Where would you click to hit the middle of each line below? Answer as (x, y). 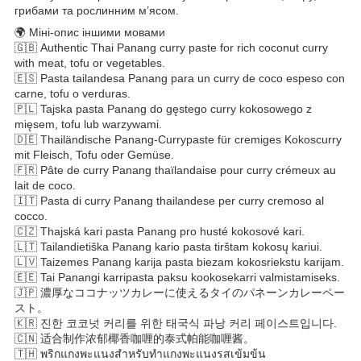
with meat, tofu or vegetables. (90, 62)
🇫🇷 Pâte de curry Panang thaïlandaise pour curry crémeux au (175, 170)
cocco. (31, 216)
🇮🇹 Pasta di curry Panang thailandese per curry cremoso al (169, 200)
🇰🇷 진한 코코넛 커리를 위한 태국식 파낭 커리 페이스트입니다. (176, 323)
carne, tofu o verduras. (73, 93)
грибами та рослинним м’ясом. (97, 10)
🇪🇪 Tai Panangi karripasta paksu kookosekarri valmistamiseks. (177, 277)
